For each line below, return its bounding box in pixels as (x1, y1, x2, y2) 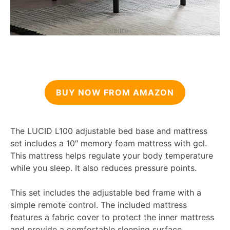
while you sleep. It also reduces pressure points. (10, 163, 197, 174)
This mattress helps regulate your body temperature (10, 150, 213, 161)
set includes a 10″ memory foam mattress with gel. (10, 138, 207, 149)
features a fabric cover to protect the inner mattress (10, 212, 214, 223)
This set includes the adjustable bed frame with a (10, 187, 201, 198)
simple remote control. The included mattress (10, 200, 187, 210)
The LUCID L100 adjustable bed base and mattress (10, 126, 207, 137)
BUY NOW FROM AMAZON (56, 87, 174, 98)
